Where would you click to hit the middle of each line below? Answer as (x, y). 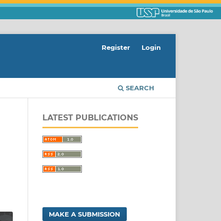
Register (116, 48)
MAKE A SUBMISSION (85, 214)
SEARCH (139, 88)
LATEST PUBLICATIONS (90, 118)
